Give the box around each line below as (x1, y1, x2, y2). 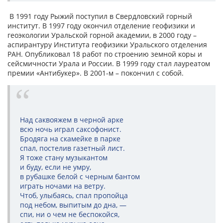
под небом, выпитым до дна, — (20, 200, 126, 210)
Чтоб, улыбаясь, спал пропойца (20, 191, 128, 201)
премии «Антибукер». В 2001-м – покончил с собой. (7, 68, 184, 78)
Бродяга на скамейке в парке (20, 134, 120, 144)
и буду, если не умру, (20, 162, 91, 172)
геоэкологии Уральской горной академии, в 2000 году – (7, 30, 197, 40)
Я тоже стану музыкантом (20, 153, 108, 163)
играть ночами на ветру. (20, 181, 106, 191)
